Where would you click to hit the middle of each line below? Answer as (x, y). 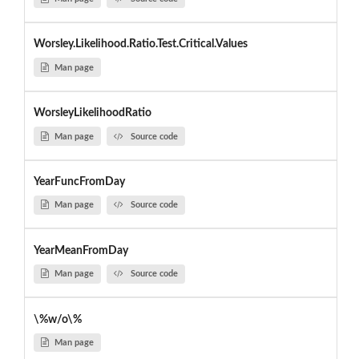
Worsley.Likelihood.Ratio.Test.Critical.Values (140, 44)
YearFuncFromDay (79, 182)
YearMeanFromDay (81, 250)
